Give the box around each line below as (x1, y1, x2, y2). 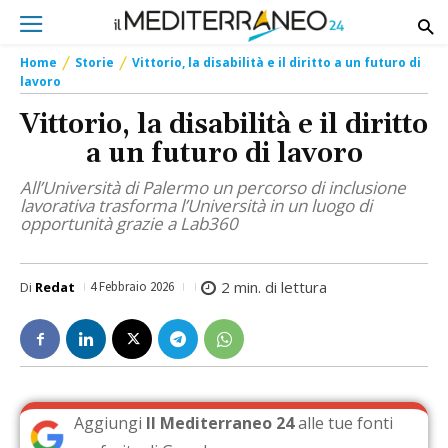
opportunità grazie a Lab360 (20, 212, 238, 236)
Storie (75, 54, 114, 71)
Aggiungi (74, 412, 147, 435)
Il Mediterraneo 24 (146, 412, 295, 435)
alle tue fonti (294, 412, 394, 435)
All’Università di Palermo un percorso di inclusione (20, 176, 406, 200)
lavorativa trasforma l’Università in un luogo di (20, 194, 372, 218)
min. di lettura (230, 277, 327, 298)
